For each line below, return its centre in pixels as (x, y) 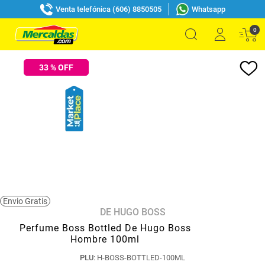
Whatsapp (208, 9)
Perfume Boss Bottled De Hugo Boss (105, 228)
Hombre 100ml (105, 239)
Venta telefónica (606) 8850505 (108, 9)
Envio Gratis (25, 201)
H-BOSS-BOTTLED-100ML (141, 258)
